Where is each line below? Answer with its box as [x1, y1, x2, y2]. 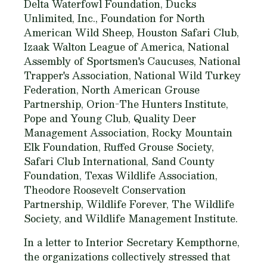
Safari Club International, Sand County [24, 153, 215, 169]
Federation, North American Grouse [24, 82, 200, 98]
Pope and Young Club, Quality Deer [24, 110, 196, 126]
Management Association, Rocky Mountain [24, 125, 232, 141]
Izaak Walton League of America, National [24, 39, 229, 55]
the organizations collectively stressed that [24, 249, 230, 265]
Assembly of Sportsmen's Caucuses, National [24, 53, 240, 69]
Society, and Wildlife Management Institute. [24, 210, 238, 226]
